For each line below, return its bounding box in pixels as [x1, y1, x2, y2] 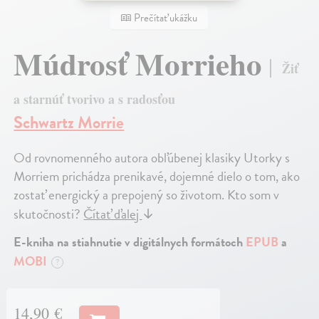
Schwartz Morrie [14, 110, 125, 136]
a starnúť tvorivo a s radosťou [14, 90, 176, 109]
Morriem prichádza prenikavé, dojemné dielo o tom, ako [14, 166, 300, 187]
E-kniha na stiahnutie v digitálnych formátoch [14, 232, 246, 252]
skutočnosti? [14, 204, 84, 225]
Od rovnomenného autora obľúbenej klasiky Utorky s [14, 147, 291, 169]
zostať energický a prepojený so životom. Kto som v [14, 184, 280, 206]
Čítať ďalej [83, 204, 142, 225]
